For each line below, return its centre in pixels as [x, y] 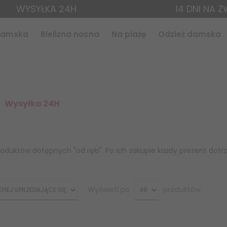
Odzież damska [189, 34]
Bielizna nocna [70, 34]
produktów [181, 190]
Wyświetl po [110, 190]
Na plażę [128, 34]
